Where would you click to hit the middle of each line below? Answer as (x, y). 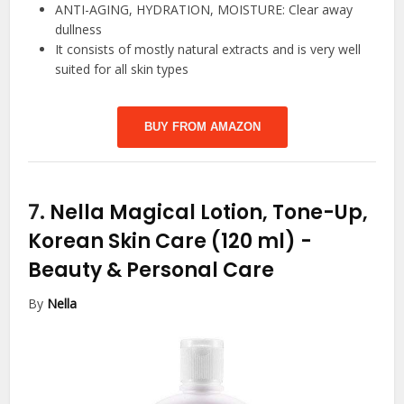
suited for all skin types (122, 69)
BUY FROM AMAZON (202, 127)
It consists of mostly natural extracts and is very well (208, 49)
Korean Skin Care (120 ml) (165, 241)
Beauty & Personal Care (151, 270)
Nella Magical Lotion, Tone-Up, (209, 212)
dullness (79, 29)
